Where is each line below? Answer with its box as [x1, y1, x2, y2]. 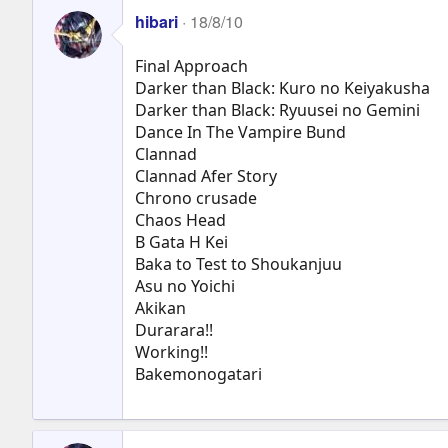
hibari [135, 9, 178, 33]
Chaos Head [135, 208, 226, 231]
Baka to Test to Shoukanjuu [135, 252, 342, 275]
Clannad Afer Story [135, 164, 277, 187]
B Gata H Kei [135, 230, 228, 253]
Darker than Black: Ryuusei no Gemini [135, 98, 420, 121]
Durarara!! [135, 318, 213, 341]
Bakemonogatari [135, 362, 262, 385]
